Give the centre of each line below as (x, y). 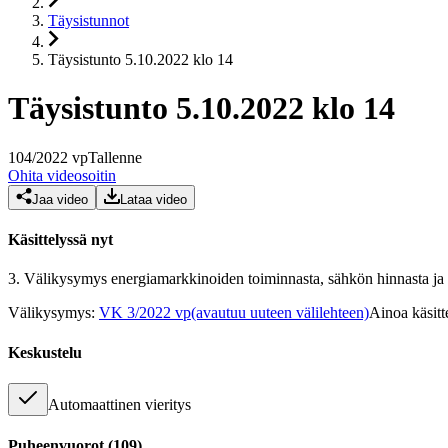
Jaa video (60, 199)
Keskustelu (45, 352)
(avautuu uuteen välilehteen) (280, 313)
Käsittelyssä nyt (60, 240)
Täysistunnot (88, 20)
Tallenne (115, 157)
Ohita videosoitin (62, 175)
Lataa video (153, 199)
